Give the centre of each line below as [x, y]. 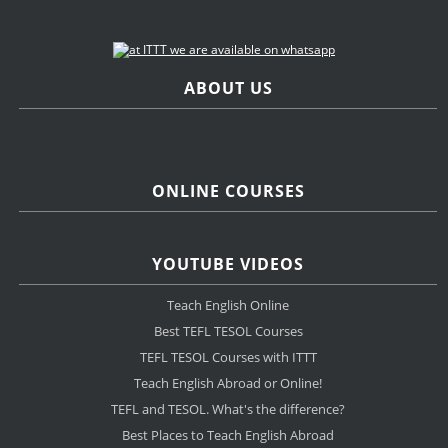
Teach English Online [228, 305]
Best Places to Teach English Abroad [228, 435]
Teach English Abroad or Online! [228, 383]
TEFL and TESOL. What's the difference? [228, 409]
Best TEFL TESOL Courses [228, 331]
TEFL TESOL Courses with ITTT [228, 357]
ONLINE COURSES [228, 191]
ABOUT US [228, 88]
